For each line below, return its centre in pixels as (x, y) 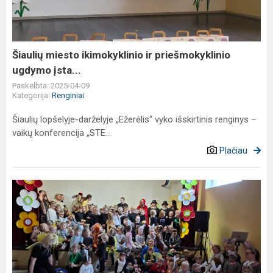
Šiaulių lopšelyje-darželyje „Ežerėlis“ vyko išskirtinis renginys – (134, 119)
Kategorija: (32, 95)
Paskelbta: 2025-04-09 (51, 86)
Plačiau (233, 151)
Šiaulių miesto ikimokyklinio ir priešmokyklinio (121, 55)
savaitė (27, 201)
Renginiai (68, 95)
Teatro (25, 186)
